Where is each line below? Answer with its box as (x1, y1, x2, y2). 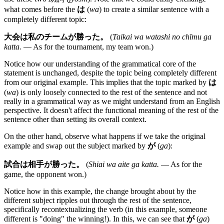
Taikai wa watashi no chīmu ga (112, 32, 211, 41)
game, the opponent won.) (4, 170, 86, 179)
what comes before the (4, 5, 77, 14)
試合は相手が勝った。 (4, 160, 84, 169)
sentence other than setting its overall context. (4, 115, 146, 124)
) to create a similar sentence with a (99, 5, 209, 14)
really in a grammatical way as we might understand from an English (4, 97, 220, 106)
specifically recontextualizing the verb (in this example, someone (4, 205, 207, 214)
